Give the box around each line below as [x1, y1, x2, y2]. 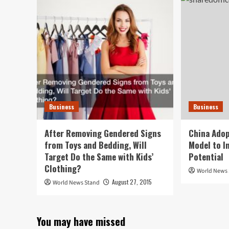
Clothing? [44, 162, 81, 175]
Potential [189, 150, 224, 163]
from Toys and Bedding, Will [44, 138, 147, 151]
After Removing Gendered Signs [44, 126, 161, 140]
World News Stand [53, 178, 100, 187]
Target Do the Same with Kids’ [44, 150, 153, 163]
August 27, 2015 [112, 177, 152, 186]
